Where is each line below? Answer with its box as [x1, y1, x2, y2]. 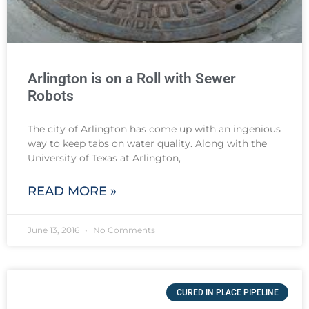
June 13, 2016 [28, 224, 81, 235]
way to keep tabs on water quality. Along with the [28, 137, 267, 150]
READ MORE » [28, 183, 117, 199]
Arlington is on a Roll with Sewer [28, 70, 236, 87]
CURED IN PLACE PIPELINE [176, 287, 279, 297]
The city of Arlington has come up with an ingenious [28, 122, 281, 135]
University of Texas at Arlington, [28, 151, 181, 164]
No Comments [91, 224, 155, 235]
